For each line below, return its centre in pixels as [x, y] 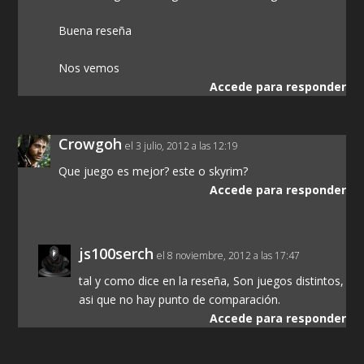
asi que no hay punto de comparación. [180, 299]
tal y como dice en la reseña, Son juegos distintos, [212, 280]
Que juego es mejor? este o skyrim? [154, 171]
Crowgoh [91, 143]
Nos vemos [89, 67]
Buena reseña [95, 31]
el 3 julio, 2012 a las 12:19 [182, 145]
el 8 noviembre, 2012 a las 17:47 [229, 255]
